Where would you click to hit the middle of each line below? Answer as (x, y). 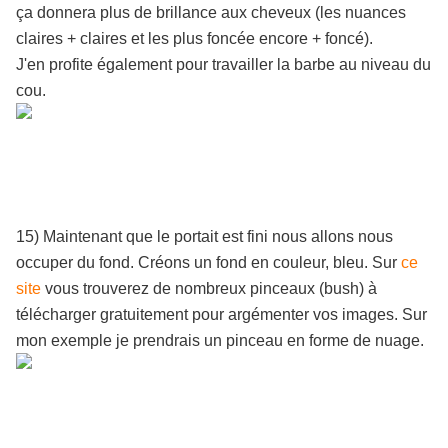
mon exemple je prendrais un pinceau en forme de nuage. (220, 341)
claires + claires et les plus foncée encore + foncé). (194, 39)
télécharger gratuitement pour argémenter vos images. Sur (221, 315)
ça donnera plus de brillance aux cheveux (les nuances (211, 13)
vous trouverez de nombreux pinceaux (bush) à (209, 289)
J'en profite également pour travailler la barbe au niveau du (223, 65)
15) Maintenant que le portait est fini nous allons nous (204, 237)
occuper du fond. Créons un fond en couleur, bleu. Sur (208, 263)
